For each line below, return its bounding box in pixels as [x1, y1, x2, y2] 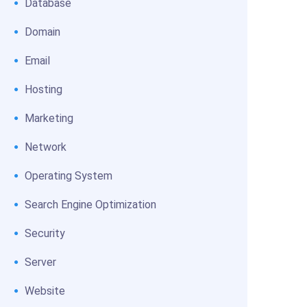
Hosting [25, 83, 62, 96]
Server [25, 256, 56, 269]
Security [25, 227, 65, 240]
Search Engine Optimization [25, 198, 156, 211]
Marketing [25, 112, 73, 125]
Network [25, 140, 66, 153]
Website [25, 284, 65, 297]
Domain [25, 25, 60, 38]
